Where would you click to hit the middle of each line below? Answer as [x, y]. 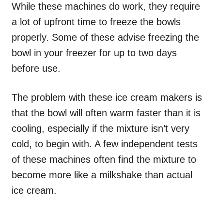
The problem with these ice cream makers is [107, 98]
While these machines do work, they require [106, 7]
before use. [36, 69]
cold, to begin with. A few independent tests [105, 144]
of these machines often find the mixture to [104, 160]
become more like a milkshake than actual [102, 175]
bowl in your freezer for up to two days [94, 53]
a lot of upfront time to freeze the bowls [96, 22]
